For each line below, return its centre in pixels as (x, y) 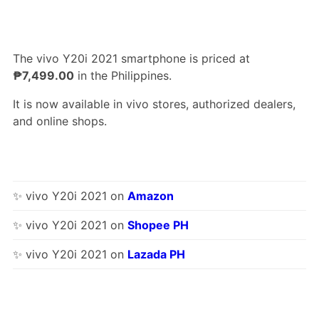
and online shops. (59, 121)
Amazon (150, 195)
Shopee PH (158, 225)
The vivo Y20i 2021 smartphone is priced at (131, 58)
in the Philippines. (122, 75)
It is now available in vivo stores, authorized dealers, (154, 104)
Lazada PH (156, 254)
